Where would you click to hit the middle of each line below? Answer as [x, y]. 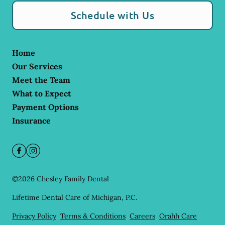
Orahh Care [178, 216]
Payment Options [45, 107]
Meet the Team [41, 80]
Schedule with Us [113, 15]
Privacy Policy [34, 216]
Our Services [37, 67]
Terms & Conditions [93, 216]
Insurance [31, 121]
